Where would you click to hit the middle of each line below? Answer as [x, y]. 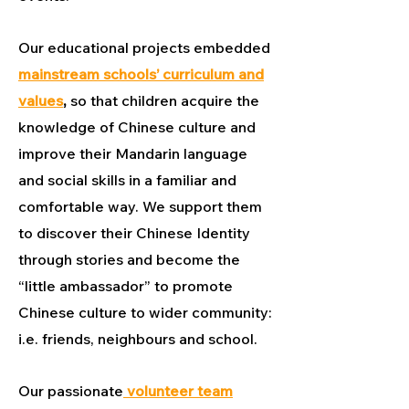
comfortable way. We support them [140, 206]
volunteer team [178, 390]
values [41, 100]
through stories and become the [129, 259]
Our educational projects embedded [144, 47]
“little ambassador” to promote [126, 285]
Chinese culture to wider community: [145, 312]
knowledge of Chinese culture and [137, 126]
